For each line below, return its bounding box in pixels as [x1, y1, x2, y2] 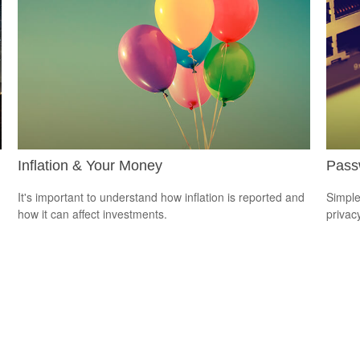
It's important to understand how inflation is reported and [18, 189, 305, 206]
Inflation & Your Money [18, 157, 163, 174]
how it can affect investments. [18, 206, 168, 223]
